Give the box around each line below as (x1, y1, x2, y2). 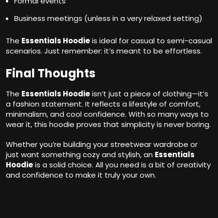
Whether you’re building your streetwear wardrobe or (6, 139, 198, 150)
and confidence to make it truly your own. (6, 170, 156, 181)
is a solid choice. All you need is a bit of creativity (33, 160, 211, 170)
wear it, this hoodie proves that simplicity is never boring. (6, 119, 211, 130)
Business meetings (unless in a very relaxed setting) (14, 13, 202, 24)
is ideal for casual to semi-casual (90, 36, 212, 46)
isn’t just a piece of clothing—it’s (90, 89, 208, 99)
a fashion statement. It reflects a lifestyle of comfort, (6, 99, 200, 109)
